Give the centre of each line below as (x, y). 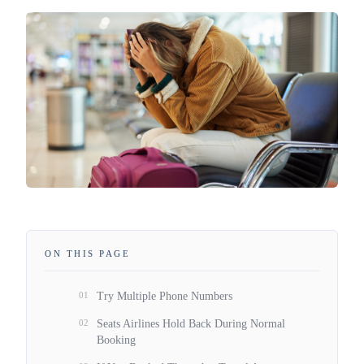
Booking (116, 340)
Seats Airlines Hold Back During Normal (191, 323)
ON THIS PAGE (87, 253)
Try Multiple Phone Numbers (165, 296)
